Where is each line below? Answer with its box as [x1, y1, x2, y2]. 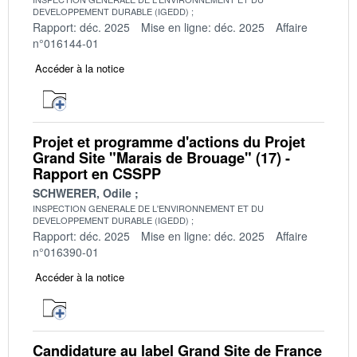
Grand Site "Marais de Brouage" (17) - [33, 147, 290, 168]
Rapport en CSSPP [33, 163, 161, 184]
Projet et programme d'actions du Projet [33, 131, 305, 152]
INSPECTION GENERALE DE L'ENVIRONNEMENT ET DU [33, 201, 264, 214]
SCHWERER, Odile [33, 184, 131, 201]
